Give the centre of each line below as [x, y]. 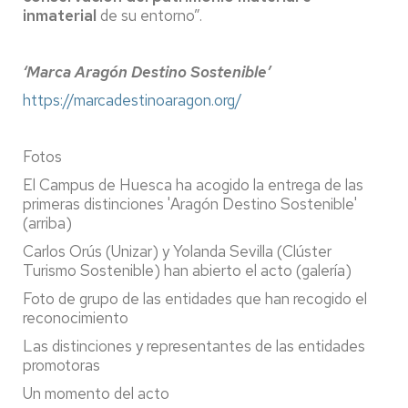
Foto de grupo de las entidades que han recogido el [195, 298]
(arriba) [47, 223]
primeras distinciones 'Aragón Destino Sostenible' [190, 204]
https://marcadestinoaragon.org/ [133, 100]
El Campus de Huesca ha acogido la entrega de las [193, 184]
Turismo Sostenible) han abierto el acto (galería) [187, 270]
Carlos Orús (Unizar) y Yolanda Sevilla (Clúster [177, 251]
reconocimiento [76, 317]
